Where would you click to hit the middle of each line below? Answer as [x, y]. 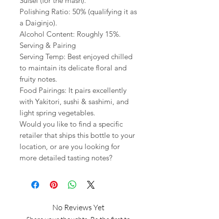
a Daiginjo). [38, 23]
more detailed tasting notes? [66, 158]
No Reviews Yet [78, 208]
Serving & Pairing [48, 45]
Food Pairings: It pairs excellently [73, 90]
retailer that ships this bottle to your [77, 135]
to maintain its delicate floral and [73, 68]
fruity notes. [38, 79]
